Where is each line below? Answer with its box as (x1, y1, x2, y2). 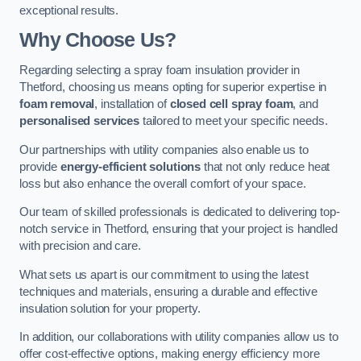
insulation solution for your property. (19, 301, 201, 315)
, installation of (94, 97, 170, 110)
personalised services (19, 114, 139, 127)
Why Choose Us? (19, 29, 176, 52)
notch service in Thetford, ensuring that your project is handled (19, 222, 338, 236)
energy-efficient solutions (60, 160, 201, 173)
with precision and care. (19, 239, 141, 253)
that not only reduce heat (201, 160, 330, 173)
